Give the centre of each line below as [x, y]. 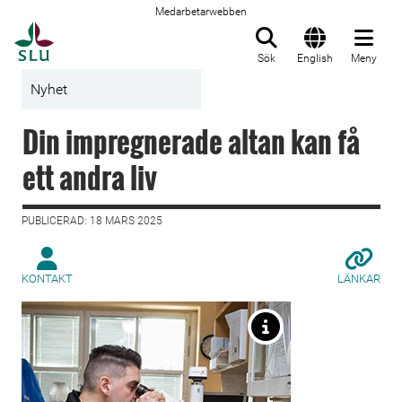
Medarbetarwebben [201, 12]
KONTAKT [47, 279]
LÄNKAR [359, 279]
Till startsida [98, 31]
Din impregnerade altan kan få [191, 141]
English [315, 58]
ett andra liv [90, 177]
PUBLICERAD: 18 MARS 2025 [92, 221]
